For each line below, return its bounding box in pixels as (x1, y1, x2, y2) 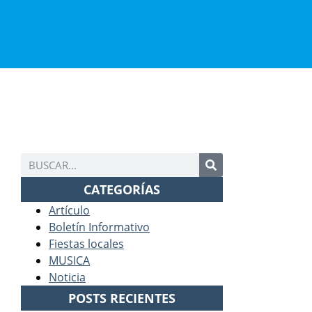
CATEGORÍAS (84, 180, 160, 198)
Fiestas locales (49, 235, 124, 251)
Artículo (49, 202, 90, 218)
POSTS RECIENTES (68, 289, 175, 306)
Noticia (49, 269, 86, 285)
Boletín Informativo (49, 219, 150, 235)
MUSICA (49, 252, 90, 268)
